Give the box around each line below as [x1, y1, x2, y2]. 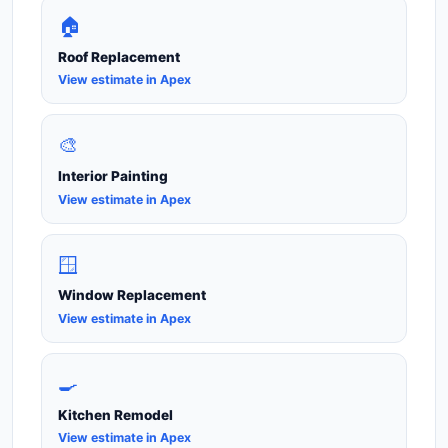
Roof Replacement [58, 48, 180, 65]
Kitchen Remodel [58, 406, 173, 423]
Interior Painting [58, 168, 168, 185]
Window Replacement [58, 287, 206, 304]
